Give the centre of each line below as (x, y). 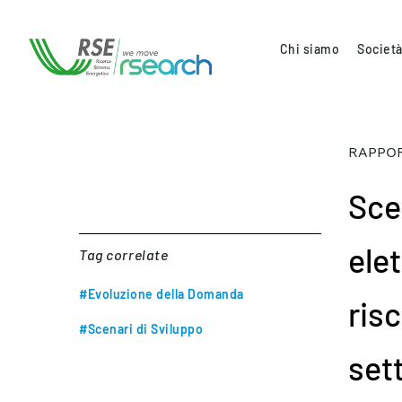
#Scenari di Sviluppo (141, 329)
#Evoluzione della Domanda (162, 294)
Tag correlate (124, 254)
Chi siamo (310, 48)
